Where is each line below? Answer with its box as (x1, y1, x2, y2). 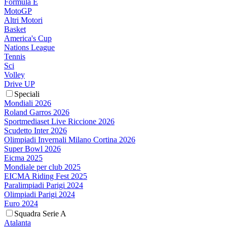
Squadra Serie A (14, 209, 66, 218)
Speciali (14, 90, 40, 99)
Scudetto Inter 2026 (4, 126, 67, 135)
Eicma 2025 (4, 154, 43, 163)
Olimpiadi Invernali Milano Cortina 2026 (4, 135, 135, 144)
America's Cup (4, 34, 52, 43)
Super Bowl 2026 (4, 144, 61, 154)
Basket (4, 25, 26, 34)
